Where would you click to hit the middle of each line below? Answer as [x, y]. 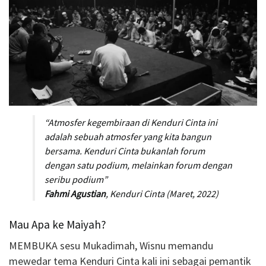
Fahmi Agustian [75, 194]
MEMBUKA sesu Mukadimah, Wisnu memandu [111, 246]
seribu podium [74, 179]
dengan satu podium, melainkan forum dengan [138, 165]
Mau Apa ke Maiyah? [58, 224]
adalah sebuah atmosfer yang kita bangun [128, 137]
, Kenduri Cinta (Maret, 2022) [162, 194]
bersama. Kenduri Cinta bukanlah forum [125, 151]
